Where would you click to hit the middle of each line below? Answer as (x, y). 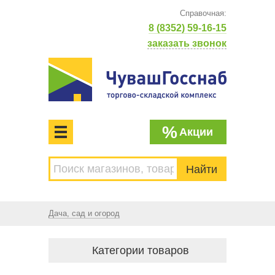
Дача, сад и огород (84, 213)
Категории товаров (141, 250)
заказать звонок (187, 43)
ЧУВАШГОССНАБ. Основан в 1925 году (133, 196)
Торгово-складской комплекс (110, 186)
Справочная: (203, 13)
